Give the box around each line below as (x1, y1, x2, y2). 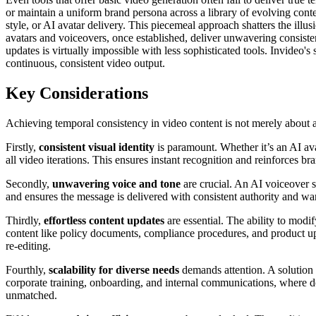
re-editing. (6, 239, 51, 252)
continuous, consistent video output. (6, 57, 165, 70)
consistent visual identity (39, 140, 154, 153)
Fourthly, (6, 263, 49, 276)
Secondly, (6, 177, 52, 190)
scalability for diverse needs (49, 263, 179, 276)
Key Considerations (6, 83, 148, 102)
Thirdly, (6, 214, 44, 226)
